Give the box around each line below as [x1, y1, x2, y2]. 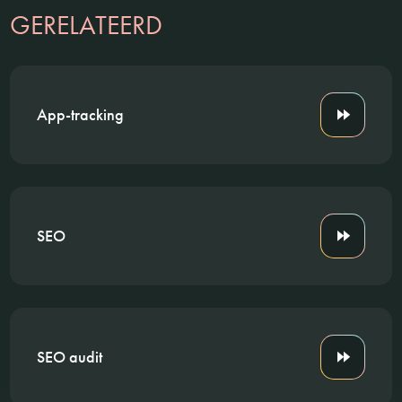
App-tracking [37, 103, 125, 125]
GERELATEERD [10, 7, 163, 42]
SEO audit [37, 345, 103, 367]
